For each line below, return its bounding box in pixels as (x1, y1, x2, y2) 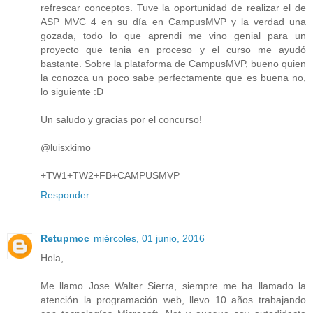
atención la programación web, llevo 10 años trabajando (41, 293, 306, 305)
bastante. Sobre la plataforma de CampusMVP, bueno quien (41, 57, 306, 69)
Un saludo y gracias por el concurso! (41, 113, 202, 125)
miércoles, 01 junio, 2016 (94, 232, 205, 244)
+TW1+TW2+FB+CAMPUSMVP (41, 169, 180, 181)
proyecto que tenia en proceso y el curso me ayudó (41, 43, 306, 55)
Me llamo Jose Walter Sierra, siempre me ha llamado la (41, 279, 306, 291)
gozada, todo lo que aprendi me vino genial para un (41, 29, 306, 41)
